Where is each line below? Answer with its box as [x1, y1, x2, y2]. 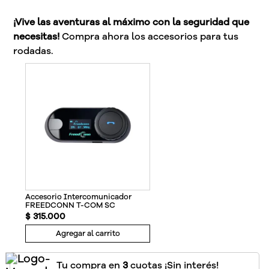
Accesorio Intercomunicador [25, 191, 131, 202]
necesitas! [13, 29, 60, 43]
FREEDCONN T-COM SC [25, 199, 115, 210]
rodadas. [13, 44, 54, 58]
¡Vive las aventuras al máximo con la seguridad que [13, 15, 250, 29]
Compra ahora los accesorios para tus [59, 29, 239, 43]
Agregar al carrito [55, 228, 120, 239]
